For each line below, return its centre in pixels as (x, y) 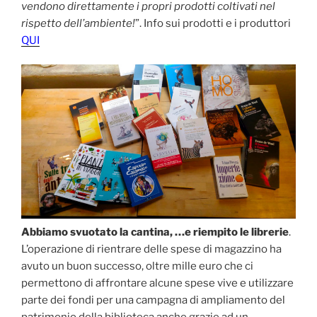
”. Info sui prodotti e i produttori (213, 23)
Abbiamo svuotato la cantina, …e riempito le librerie (155, 232)
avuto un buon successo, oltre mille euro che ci (137, 266)
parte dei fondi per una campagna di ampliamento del (153, 300)
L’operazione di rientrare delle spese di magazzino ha (151, 249)
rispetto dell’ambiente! (78, 23)
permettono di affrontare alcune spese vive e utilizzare (157, 283)
